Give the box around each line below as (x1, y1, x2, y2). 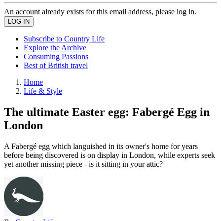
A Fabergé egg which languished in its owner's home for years (4, 142, 198, 150)
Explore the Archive (24, 43, 86, 52)
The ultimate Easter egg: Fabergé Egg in (4, 105, 210, 118)
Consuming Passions (24, 52, 88, 61)
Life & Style (24, 87, 62, 95)
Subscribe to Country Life (24, 35, 105, 43)
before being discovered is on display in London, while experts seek (4, 150, 215, 159)
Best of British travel (24, 61, 88, 70)
